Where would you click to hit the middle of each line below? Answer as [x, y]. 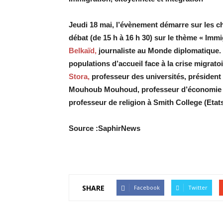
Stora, [79, 76]
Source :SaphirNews [105, 128]
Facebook [147, 187]
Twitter [198, 187]
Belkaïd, [83, 51]
